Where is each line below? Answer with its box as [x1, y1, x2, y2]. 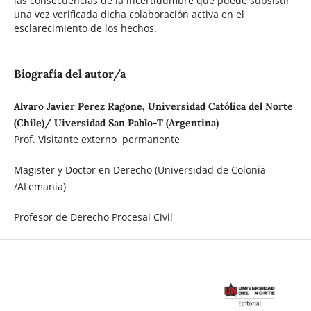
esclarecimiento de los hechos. [13, 21, 157, 35]
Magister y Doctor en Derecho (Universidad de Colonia [13, 163, 266, 177]
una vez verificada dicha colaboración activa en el [13, 7, 244, 21]
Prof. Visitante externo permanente [13, 133, 180, 146]
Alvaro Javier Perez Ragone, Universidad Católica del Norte [13, 100, 293, 113]
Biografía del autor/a [13, 67, 126, 81]
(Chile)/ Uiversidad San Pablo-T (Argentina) [13, 117, 219, 130]
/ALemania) [13, 180, 66, 194]
